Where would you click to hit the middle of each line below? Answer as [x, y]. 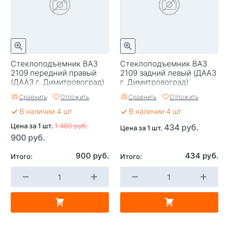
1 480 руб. [71, 125]
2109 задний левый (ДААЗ [168, 73]
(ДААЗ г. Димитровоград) [58, 82]
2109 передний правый [54, 73]
